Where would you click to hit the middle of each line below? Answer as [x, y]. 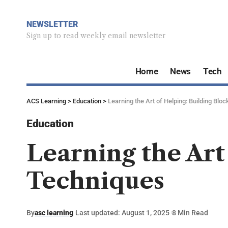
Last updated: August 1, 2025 [123, 212]
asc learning [54, 212]
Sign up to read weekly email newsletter [96, 36]
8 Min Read [190, 212]
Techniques [95, 181]
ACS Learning [46, 101]
